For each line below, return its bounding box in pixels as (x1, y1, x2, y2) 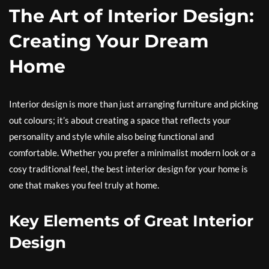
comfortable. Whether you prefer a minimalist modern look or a (9, 147, 256, 158)
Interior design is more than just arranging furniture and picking (9, 98, 258, 109)
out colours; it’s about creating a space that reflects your (9, 115, 231, 125)
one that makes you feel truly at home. (9, 180, 159, 190)
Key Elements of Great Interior (9, 211, 253, 231)
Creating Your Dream (9, 30, 208, 52)
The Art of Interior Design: (9, 5, 254, 27)
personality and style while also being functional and (9, 131, 214, 142)
